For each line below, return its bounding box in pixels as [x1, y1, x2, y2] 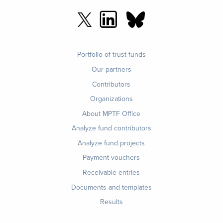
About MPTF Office [82, 108, 141, 118]
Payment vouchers [83, 152, 140, 163]
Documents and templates [71, 182, 152, 192]
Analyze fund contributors [71, 123, 151, 133]
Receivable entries [83, 167, 140, 178]
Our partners [91, 64, 131, 74]
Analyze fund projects [78, 137, 145, 148]
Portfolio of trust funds [77, 49, 146, 60]
